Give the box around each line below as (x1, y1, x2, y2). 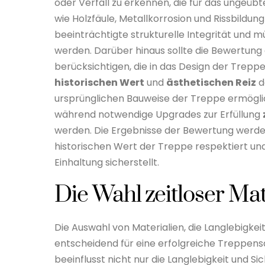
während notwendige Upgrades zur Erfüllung (54, 107, 263, 121)
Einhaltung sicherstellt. (54, 155, 159, 169)
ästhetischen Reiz (166, 75, 256, 89)
